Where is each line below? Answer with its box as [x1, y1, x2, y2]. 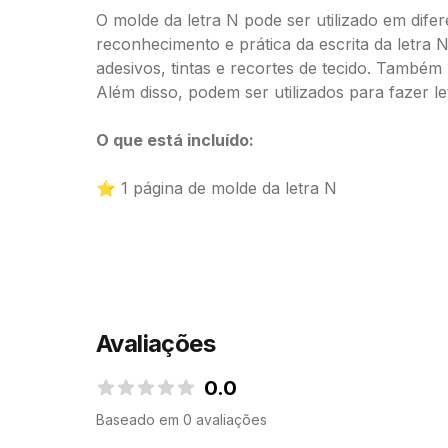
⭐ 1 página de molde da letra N [96, 178, 337, 198]
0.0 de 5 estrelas [95, 398, 220, 418]
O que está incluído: [96, 130, 254, 150]
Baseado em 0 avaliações [96, 411, 267, 428]
